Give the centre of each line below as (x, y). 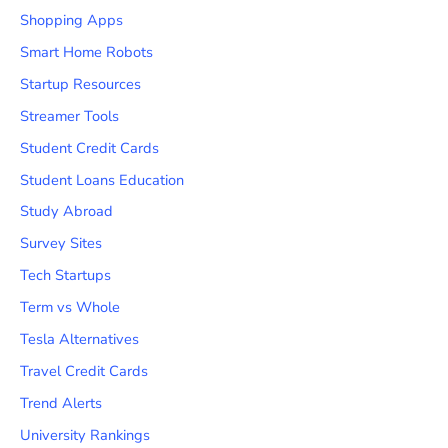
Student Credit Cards (89, 147)
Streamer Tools (69, 115)
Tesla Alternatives (79, 339)
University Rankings (85, 435)
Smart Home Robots (86, 51)
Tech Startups (65, 275)
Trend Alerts (61, 403)
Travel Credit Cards (84, 371)
